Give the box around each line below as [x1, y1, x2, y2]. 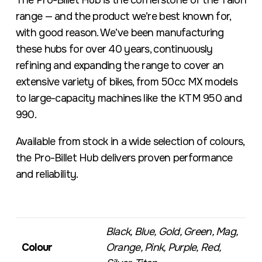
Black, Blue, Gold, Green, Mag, [105, 225, 238, 238]
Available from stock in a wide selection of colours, [15, 135, 244, 148]
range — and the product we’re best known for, [15, 10, 231, 23]
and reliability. [15, 168, 78, 181]
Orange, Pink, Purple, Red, [105, 241, 221, 254]
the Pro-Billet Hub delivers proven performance [15, 151, 233, 164]
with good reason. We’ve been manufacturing [15, 26, 224, 39]
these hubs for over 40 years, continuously [15, 43, 213, 56]
